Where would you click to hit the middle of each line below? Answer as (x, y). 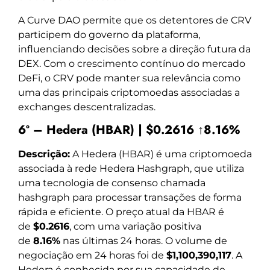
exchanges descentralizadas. (87, 107)
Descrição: (44, 154)
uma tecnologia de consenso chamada (112, 183)
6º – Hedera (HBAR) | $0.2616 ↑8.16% (129, 130)
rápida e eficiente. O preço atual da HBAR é (121, 212)
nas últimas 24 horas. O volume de (144, 241)
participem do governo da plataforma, (109, 34)
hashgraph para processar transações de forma (130, 198)
